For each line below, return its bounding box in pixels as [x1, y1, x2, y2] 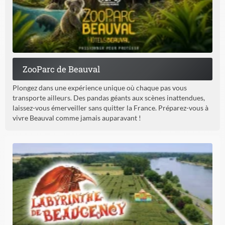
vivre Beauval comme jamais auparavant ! [13, 113, 141, 122]
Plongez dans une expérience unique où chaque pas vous [13, 83, 187, 92]
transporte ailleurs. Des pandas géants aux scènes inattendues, [13, 93, 205, 102]
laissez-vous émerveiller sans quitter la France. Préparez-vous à [13, 103, 208, 112]
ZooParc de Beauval [23, 63, 100, 75]
